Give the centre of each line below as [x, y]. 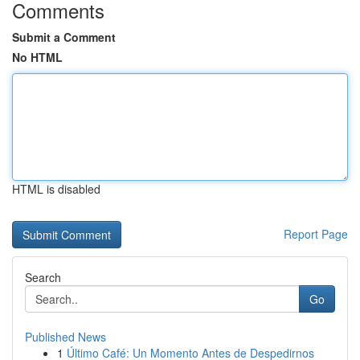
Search [43, 277]
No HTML [37, 57]
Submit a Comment [64, 37]
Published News [65, 337]
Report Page [316, 234]
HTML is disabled [56, 189]
